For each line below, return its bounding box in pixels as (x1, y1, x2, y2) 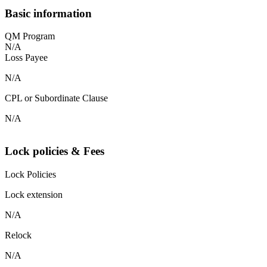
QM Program (5, 31, 55, 42)
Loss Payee (5, 52, 48, 63)
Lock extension (5, 189, 63, 200)
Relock (5, 229, 32, 240)
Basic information (5, 7, 92, 20)
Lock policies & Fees (5, 145, 104, 158)
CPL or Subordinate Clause (5, 93, 108, 104)
